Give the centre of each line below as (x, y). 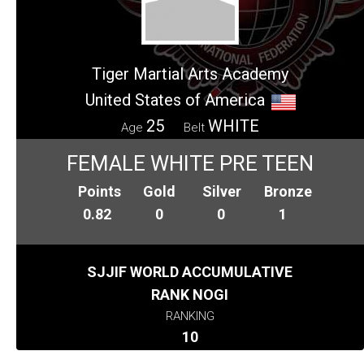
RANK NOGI (190, 294)
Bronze (288, 191)
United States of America (175, 100)
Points (100, 191)
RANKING (190, 316)
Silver (221, 191)
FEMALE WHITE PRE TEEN (190, 163)
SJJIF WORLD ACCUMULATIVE (190, 271)
